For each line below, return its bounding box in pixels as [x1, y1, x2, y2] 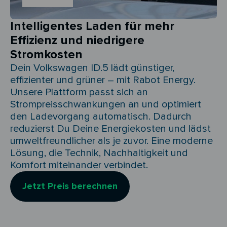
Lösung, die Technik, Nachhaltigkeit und [10, 147, 188, 159]
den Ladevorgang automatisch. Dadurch [10, 110, 192, 123]
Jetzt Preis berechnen [22, 180, 118, 192]
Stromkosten [10, 47, 83, 62]
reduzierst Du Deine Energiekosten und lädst [10, 123, 211, 135]
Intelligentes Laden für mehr [10, 19, 174, 33]
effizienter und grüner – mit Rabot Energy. [10, 74, 196, 86]
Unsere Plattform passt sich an [10, 86, 148, 98]
